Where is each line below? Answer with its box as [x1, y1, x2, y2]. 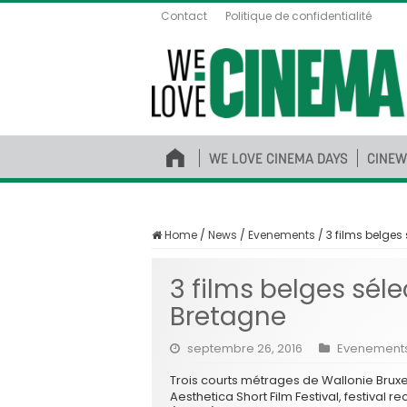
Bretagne [170, 298, 286, 334]
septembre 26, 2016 [187, 339, 303, 357]
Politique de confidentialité [225, 8, 372, 24]
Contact [161, 8, 207, 24]
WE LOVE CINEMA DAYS [209, 148, 348, 167]
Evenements [248, 226, 315, 243]
